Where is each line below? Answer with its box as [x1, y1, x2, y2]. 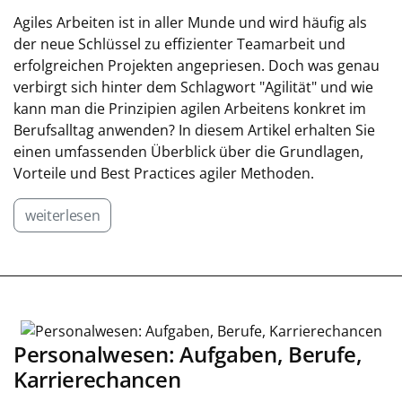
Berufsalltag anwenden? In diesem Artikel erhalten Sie [13, 119, 375, 140]
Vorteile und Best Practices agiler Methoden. [13, 162, 314, 183]
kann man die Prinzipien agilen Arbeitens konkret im [13, 98, 366, 118]
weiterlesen [25, 205, 100, 225]
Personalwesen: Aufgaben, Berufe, [13, 340, 363, 370]
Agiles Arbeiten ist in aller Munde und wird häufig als [13, 12, 367, 32]
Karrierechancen [13, 365, 181, 395]
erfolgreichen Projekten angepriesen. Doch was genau [13, 55, 380, 75]
